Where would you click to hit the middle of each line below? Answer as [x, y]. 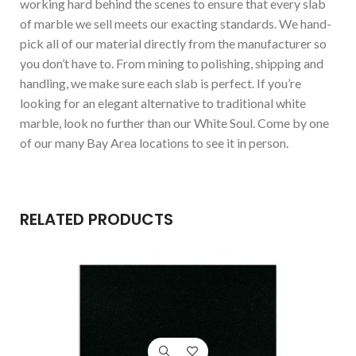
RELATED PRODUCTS [97, 219]
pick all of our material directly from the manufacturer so [173, 43]
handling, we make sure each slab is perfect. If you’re [161, 83]
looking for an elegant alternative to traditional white [163, 103]
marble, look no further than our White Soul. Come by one [174, 122]
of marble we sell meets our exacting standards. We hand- [176, 23]
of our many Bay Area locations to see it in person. [154, 142]
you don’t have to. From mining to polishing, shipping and [172, 63]
